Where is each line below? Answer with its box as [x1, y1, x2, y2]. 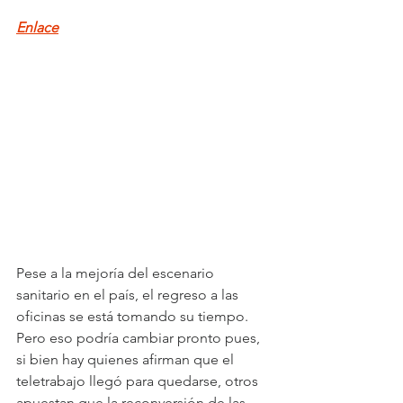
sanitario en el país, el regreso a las [16, 285, 242, 303]
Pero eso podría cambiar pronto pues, [16, 328, 264, 346]
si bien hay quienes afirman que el [16, 350, 237, 368]
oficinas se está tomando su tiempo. [16, 307, 252, 325]
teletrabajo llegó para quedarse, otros [16, 372, 262, 390]
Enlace [16, 19, 58, 36]
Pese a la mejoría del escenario [16, 264, 218, 282]
